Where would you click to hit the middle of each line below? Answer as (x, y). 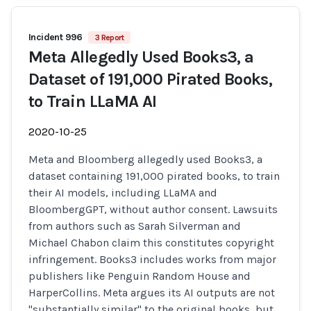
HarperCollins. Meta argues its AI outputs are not (152, 293)
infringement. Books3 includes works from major (152, 259)
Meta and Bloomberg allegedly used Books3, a (145, 159)
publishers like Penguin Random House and (140, 276)
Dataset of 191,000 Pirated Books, (151, 79)
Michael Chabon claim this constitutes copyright (151, 243)
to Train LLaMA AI (93, 101)
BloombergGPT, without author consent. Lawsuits (153, 209)
